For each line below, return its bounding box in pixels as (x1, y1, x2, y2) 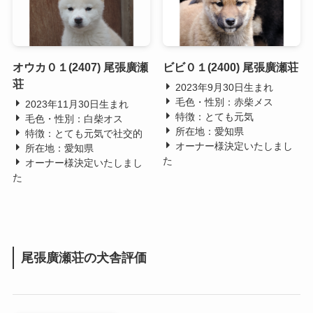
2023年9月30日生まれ (172, 82, 273, 94)
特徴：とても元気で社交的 (22, 128, 143, 140)
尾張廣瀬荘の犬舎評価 (20, 251, 147, 265)
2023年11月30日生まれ (22, 99, 129, 110)
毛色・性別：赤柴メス (172, 96, 273, 108)
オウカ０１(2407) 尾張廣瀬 (12, 61, 148, 74)
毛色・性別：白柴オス (22, 113, 123, 125)
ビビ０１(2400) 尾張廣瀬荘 (162, 61, 298, 74)
